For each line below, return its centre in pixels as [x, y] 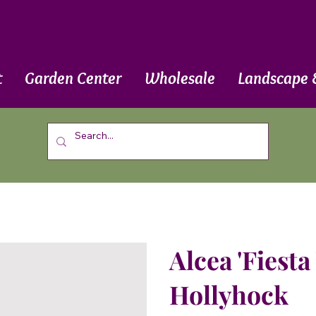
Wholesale [180, 78]
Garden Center [73, 78]
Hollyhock [229, 294]
